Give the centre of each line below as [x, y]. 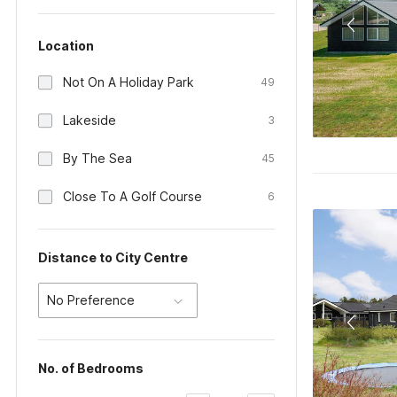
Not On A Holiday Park [128, 82]
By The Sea [97, 158]
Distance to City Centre [113, 257]
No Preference [91, 300]
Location [66, 46]
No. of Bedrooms [91, 368]
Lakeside [90, 120]
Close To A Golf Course [132, 196]
